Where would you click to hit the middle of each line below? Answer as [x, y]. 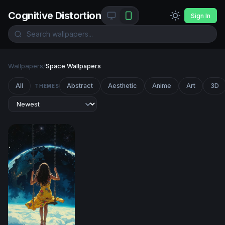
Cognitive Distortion [54, 16]
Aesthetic [122, 86]
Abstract [80, 86]
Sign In [201, 16]
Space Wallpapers [73, 66]
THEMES [47, 86]
